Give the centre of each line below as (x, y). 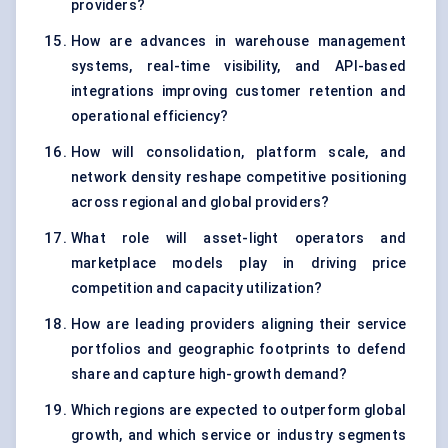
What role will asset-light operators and (238, 238)
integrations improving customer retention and (238, 91)
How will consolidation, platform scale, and (238, 152)
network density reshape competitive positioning (238, 177)
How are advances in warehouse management (238, 41)
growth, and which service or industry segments (238, 435)
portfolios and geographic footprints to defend (238, 349)
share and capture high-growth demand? (209, 374)
